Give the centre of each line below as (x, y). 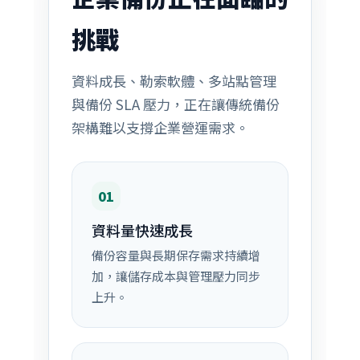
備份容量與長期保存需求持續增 (176, 255)
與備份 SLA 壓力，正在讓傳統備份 (175, 104)
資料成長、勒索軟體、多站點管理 (174, 81)
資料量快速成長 (142, 230)
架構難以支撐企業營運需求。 (160, 127)
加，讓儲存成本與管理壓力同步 (176, 276)
